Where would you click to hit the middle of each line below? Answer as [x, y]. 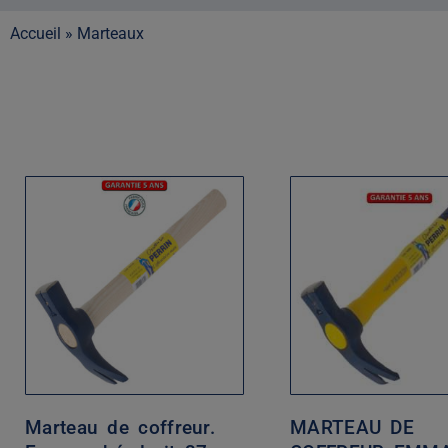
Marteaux [110, 33]
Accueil [35, 33]
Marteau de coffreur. [120, 428]
